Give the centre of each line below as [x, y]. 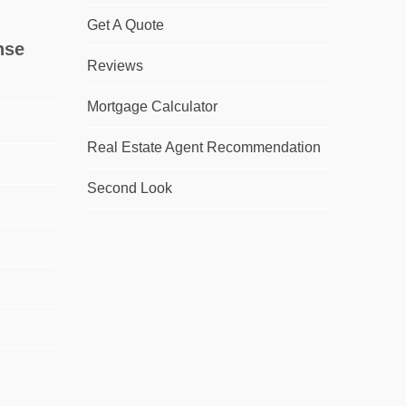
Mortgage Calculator [152, 107]
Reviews [115, 66]
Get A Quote [125, 25]
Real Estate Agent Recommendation [203, 148]
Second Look [129, 188]
